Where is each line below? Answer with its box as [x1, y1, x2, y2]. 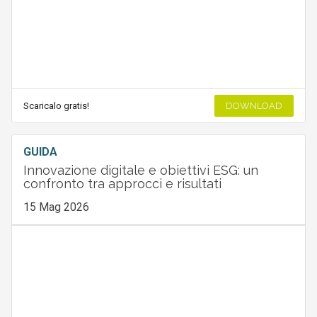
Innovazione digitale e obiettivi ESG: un [23, 163, 258, 178]
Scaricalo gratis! [23, 100, 89, 112]
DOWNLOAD [226, 100, 283, 112]
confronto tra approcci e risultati [23, 176, 221, 192]
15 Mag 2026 [23, 200, 89, 214]
